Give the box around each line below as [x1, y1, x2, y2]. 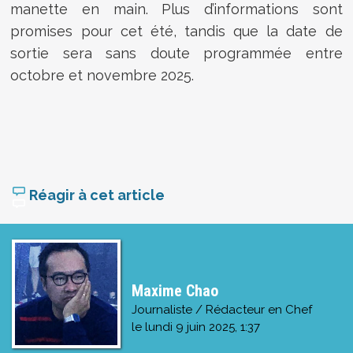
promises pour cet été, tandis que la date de [10, 22, 343, 39]
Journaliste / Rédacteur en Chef [131, 302, 312, 317]
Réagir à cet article [26, 186, 165, 203]
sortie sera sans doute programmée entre [10, 44, 343, 61]
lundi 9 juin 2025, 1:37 [144, 319, 260, 334]
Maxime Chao [131, 281, 218, 300]
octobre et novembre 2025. [10, 66, 195, 84]
